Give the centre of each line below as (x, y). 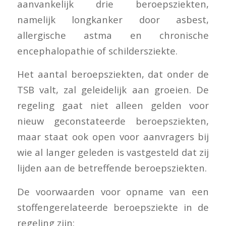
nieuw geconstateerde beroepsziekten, (113, 121)
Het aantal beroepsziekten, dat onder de (113, 74)
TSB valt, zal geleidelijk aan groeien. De (113, 90)
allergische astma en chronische (113, 35)
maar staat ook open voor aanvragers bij (113, 137)
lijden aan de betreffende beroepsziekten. (112, 168)
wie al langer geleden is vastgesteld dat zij (113, 152)
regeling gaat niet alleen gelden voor (113, 105)
